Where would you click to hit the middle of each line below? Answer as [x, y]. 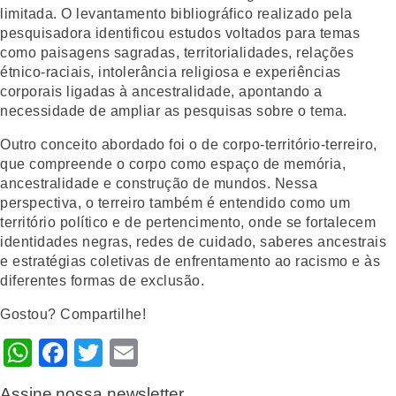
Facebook [132, 352]
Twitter [146, 352]
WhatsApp [99, 352]
